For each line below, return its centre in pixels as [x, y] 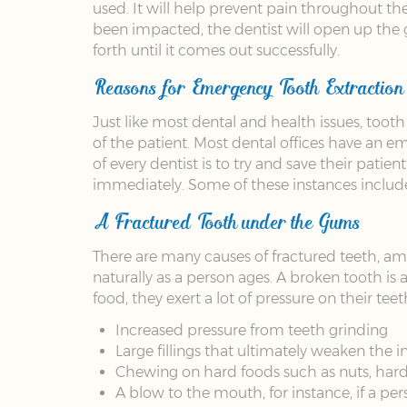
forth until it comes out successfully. [216, 51]
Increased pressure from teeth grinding [252, 330]
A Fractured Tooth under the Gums [226, 220]
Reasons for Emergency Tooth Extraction [248, 86]
